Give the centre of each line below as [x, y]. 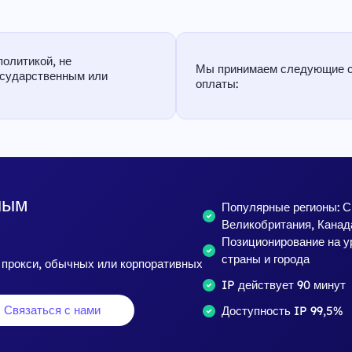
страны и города [266, 259]
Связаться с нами [52, 310]
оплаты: [217, 83]
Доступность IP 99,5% [282, 311]
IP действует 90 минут [284, 285]
